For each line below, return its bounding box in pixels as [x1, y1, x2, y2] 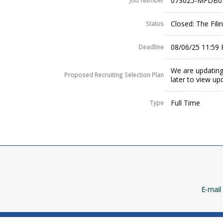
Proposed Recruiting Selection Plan [64, 71, 164, 79]
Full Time [171, 98, 200, 108]
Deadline [138, 43, 164, 51]
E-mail [201, 185, 221, 195]
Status [146, 19, 164, 28]
